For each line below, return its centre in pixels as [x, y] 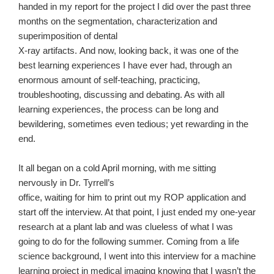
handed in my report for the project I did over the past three [135, 7]
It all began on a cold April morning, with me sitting [117, 168]
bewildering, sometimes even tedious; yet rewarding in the [133, 124]
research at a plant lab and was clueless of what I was [126, 227]
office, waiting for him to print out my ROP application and [132, 198]
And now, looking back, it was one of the [159, 51]
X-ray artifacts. [49, 51]
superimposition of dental [68, 36]
